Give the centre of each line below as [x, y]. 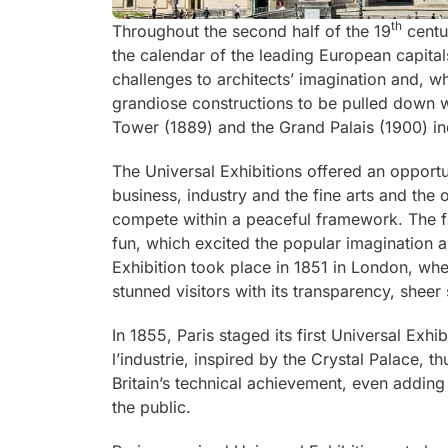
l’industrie [148, 358]
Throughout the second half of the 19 [251, 30]
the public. [151, 406]
